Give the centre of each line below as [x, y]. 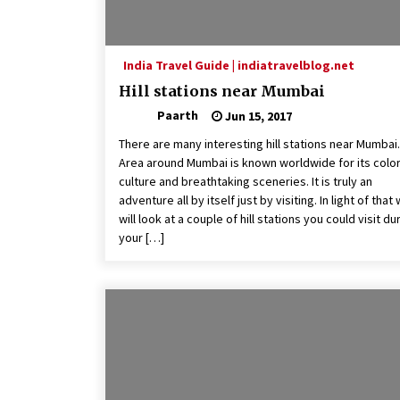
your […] [142, 238]
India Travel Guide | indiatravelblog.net [239, 66]
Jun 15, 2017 [257, 116]
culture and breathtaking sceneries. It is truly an [246, 182]
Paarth [178, 116]
